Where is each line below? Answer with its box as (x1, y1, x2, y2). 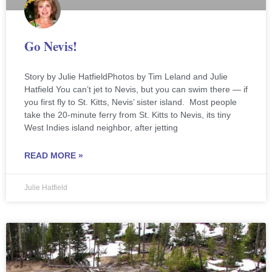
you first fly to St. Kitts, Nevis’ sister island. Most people (24, 97, 237, 107)
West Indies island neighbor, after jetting (24, 122, 178, 132)
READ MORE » (24, 150, 83, 160)
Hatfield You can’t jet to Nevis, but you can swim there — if (24, 84, 248, 94)
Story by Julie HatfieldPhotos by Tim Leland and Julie (24, 71, 228, 81)
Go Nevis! (24, 36, 77, 55)
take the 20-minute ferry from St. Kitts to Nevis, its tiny (24, 109, 231, 120)
